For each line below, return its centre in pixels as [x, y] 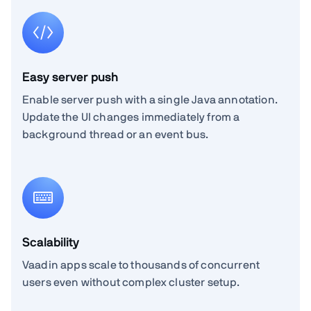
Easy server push [70, 77]
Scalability [51, 243]
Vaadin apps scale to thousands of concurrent [141, 265]
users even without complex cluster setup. [131, 282]
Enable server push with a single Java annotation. [150, 100]
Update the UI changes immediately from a [131, 117]
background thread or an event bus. [116, 134]
